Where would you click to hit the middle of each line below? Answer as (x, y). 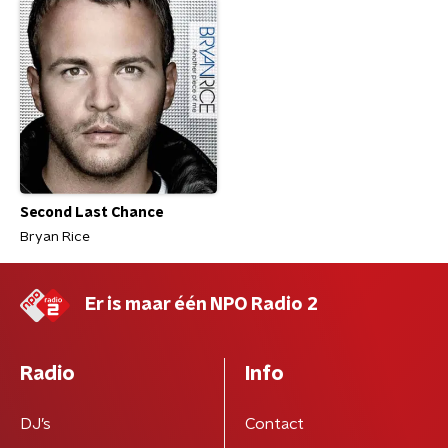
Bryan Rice (55, 237)
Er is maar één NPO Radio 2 (201, 305)
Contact (274, 424)
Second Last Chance (91, 213)
